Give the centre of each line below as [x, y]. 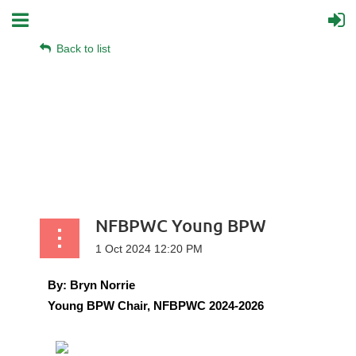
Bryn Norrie [103, 285]
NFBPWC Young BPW [181, 225]
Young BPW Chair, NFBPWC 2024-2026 [156, 306]
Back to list [83, 48]
